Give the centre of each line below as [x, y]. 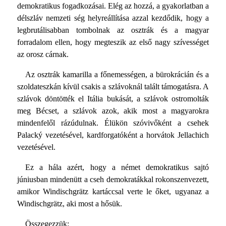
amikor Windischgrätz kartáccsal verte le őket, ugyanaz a [113, 192]
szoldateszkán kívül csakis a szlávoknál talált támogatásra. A [113, 87]
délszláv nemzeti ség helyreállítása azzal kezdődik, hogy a [113, 18]
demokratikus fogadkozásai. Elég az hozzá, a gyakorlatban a [113, 6]
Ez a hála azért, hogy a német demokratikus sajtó [117, 167]
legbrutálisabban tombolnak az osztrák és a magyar [113, 30]
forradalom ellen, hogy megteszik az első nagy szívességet [113, 42]
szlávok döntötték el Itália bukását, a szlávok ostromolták [113, 99]
